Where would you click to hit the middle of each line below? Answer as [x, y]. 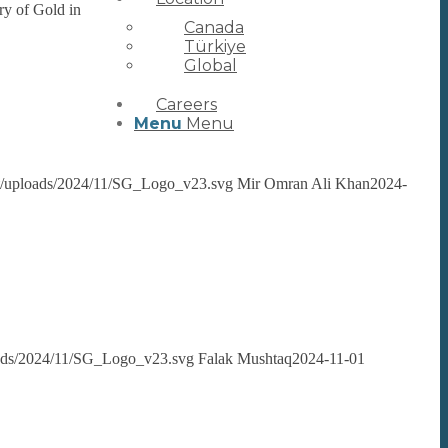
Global [210, 65]
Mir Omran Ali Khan [303, 184]
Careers [186, 104]
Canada [214, 27]
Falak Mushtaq [245, 358]
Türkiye [215, 46]
